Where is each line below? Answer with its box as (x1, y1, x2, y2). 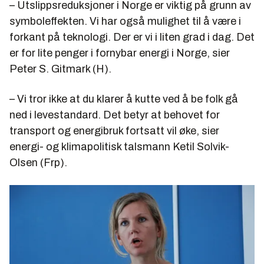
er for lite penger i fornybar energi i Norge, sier (9, 47, 230, 59)
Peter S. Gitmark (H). (9, 62, 111, 75)
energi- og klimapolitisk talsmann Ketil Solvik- (9, 140, 229, 153)
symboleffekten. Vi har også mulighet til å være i (9, 15, 241, 27)
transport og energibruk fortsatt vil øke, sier (9, 124, 219, 137)
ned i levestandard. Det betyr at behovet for (9, 108, 220, 121)
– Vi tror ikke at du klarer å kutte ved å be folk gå (9, 93, 238, 105)
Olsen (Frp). (9, 156, 67, 169)
